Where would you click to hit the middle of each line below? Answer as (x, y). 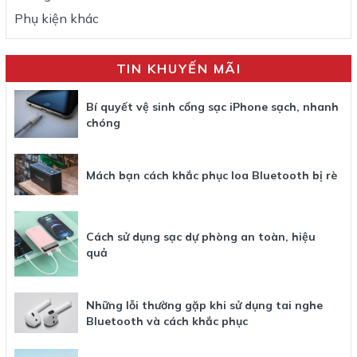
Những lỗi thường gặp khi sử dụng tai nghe (204, 306)
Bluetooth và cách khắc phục (170, 322)
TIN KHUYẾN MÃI (178, 69)
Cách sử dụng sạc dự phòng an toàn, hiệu (201, 237)
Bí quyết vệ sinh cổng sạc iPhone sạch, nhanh (212, 107)
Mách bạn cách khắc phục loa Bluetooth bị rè (213, 176)
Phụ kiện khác (57, 19)
